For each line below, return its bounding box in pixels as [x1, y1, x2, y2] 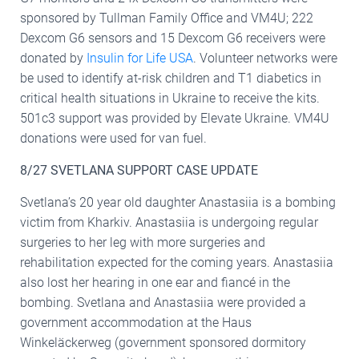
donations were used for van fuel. [20, 130, 207, 146]
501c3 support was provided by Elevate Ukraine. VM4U [20, 110, 329, 126]
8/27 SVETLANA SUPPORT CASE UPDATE [20, 162, 258, 178]
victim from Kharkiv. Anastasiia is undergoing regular [20, 214, 318, 230]
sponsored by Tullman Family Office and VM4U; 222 [20, 10, 313, 26]
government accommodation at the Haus [20, 314, 252, 330]
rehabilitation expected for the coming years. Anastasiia [20, 254, 333, 270]
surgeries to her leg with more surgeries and [20, 234, 265, 250]
